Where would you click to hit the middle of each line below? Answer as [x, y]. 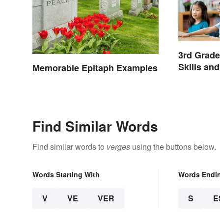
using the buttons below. [173, 146]
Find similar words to [69, 146]
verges [118, 146]
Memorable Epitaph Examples [95, 68]
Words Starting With [66, 174]
